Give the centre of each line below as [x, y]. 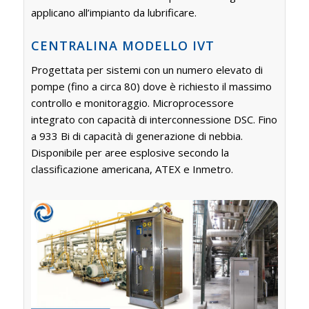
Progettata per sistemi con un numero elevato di [147, 69]
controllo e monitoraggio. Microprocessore [132, 102]
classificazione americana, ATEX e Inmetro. [132, 169]
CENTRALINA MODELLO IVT [122, 46]
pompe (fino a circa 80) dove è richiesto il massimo [151, 86]
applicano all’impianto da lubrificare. [113, 13]
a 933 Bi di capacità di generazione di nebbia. [137, 136]
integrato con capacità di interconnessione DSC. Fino [154, 119]
